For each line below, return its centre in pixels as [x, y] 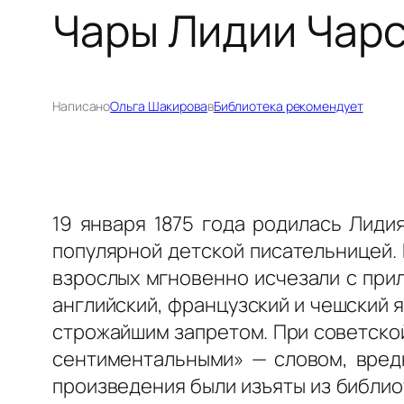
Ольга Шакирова [159, 106]
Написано [82, 106]
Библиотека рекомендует [288, 106]
